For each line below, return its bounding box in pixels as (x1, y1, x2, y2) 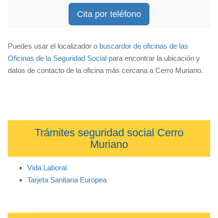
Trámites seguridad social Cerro (35, 126, 183, 139)
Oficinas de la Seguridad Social (8, 54, 107, 63)
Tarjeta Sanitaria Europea (27, 175, 107, 184)
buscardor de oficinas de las (99, 42, 188, 51)
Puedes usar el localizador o (8, 42, 99, 51)
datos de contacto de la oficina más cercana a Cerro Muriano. (8, 66, 203, 75)
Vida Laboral (27, 163, 67, 172)
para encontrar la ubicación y (107, 54, 200, 63)
